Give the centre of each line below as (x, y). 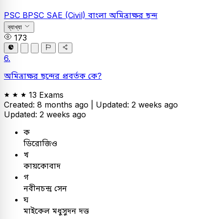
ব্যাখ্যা (15, 27)
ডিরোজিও (40, 143)
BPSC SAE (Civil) (55, 15)
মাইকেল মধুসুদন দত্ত (56, 211)
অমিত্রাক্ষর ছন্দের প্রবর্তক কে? (53, 76)
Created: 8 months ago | (50, 105)
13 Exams (46, 95)
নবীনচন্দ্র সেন (45, 188)
